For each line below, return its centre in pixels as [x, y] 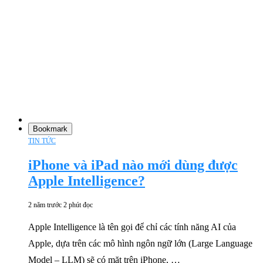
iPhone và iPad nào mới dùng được [133, 165]
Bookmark [50, 129]
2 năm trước [45, 205]
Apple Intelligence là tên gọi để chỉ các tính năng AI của [132, 227]
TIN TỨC [42, 141]
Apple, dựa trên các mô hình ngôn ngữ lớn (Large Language [140, 243]
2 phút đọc [78, 205]
